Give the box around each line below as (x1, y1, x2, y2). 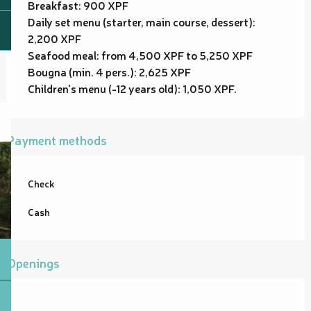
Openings (7, 253, 60, 271)
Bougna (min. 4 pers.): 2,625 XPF (28, 63, 191, 79)
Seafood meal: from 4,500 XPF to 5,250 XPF (28, 47, 253, 62)
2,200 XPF (28, 30, 81, 46)
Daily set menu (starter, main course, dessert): (28, 13, 255, 29)
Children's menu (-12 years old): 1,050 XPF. (28, 80, 237, 96)
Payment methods (7, 131, 107, 148)
